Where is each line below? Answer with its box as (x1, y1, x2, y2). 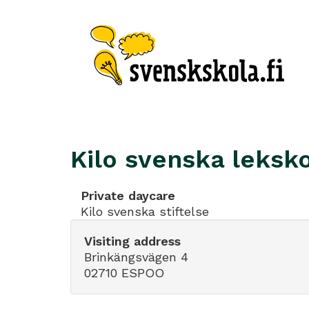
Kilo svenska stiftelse (81, 204, 209, 219)
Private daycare (81, 188, 175, 203)
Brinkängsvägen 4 (84, 250, 188, 264)
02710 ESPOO (84, 266, 164, 280)
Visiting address (84, 234, 181, 248)
